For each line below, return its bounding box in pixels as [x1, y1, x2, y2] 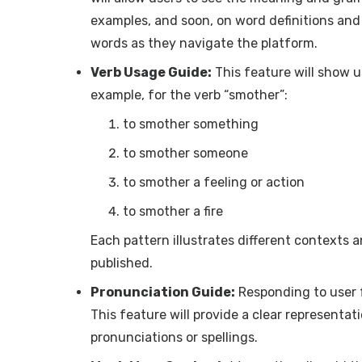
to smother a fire [123, 203, 223, 219]
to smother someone [123, 145, 248, 161]
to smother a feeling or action [123, 174, 305, 190]
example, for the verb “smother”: [90, 86, 288, 103]
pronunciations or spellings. [90, 329, 258, 345]
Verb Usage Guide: [90, 64, 212, 80]
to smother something [123, 116, 259, 132]
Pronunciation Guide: [90, 284, 235, 300]
